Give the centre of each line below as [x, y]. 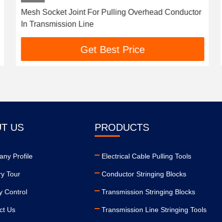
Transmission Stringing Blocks [149, 192]
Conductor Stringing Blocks [144, 174]
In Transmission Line [56, 24]
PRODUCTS [122, 127]
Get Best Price [111, 50]
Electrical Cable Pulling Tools [147, 156]
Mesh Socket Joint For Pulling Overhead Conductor [110, 12]
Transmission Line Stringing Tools [154, 210]
